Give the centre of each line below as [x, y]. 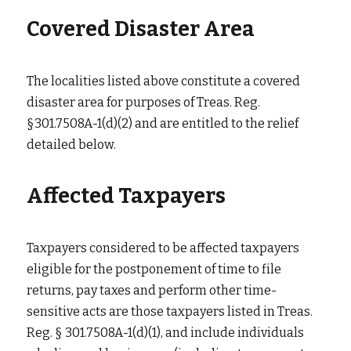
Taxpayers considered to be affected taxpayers [163, 248]
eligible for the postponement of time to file [154, 269]
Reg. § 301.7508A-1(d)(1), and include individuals [165, 333]
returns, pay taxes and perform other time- [152, 290]
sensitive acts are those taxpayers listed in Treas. [170, 311]
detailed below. [71, 145]
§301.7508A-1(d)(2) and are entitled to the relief [163, 123]
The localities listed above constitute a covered [163, 81]
